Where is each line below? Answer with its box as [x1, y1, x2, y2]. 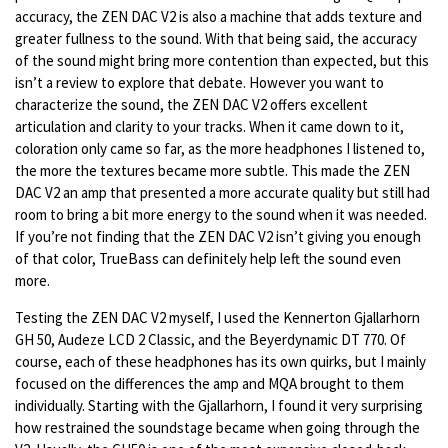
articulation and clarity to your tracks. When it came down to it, [15, 117, 404, 137]
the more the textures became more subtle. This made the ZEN [15, 161, 410, 181]
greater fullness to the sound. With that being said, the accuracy [15, 29, 417, 49]
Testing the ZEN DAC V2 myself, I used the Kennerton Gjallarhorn [15, 308, 420, 328]
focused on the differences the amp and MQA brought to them [15, 374, 404, 394]
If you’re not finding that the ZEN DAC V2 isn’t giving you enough [15, 227, 421, 247]
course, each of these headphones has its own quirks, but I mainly [15, 352, 426, 372]
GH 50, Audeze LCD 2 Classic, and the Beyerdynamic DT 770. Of [15, 330, 406, 350]
